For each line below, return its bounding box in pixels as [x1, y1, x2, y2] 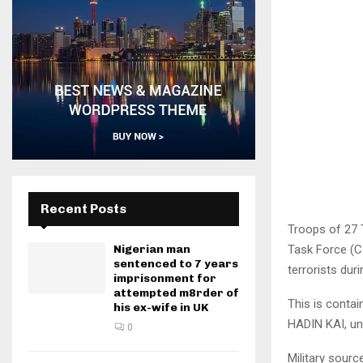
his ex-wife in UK [113, 301, 208, 314]
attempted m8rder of [113, 286, 239, 300]
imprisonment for [113, 271, 216, 285]
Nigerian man [113, 242, 190, 256]
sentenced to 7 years [113, 257, 238, 271]
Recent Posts [41, 201, 126, 216]
